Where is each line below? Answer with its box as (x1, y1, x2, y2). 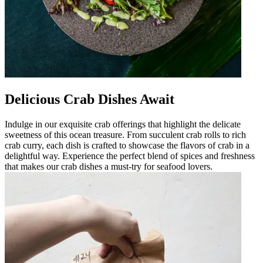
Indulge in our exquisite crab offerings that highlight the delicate (5, 119, 241, 129)
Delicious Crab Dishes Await (5, 91, 174, 107)
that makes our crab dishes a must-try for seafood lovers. (5, 161, 213, 171)
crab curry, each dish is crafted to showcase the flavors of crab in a (5, 140, 249, 150)
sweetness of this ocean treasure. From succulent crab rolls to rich (5, 129, 246, 140)
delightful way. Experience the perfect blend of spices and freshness (5, 150, 255, 161)
